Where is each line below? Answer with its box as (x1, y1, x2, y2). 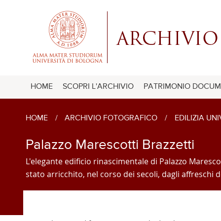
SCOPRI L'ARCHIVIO (63, 82, 134, 91)
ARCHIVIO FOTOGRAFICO (65, 114, 158, 122)
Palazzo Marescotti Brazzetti (26, 138, 194, 152)
